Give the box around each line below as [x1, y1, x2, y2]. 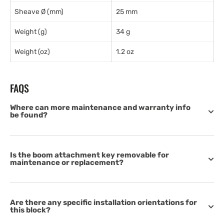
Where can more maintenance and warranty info [10, 103, 190, 112]
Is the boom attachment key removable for [10, 150, 169, 159]
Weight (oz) [14, 47, 50, 56]
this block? [10, 205, 50, 214]
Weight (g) [14, 27, 47, 36]
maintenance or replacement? [10, 158, 123, 167]
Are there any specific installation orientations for [10, 198, 197, 207]
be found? [10, 110, 47, 119]
